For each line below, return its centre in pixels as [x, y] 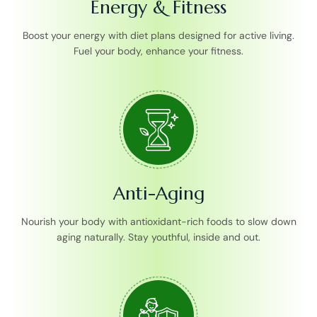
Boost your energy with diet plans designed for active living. [158, 35]
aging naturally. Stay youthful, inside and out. [158, 237]
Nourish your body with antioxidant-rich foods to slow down [158, 221]
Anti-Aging [158, 193]
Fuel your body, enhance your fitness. [158, 51]
